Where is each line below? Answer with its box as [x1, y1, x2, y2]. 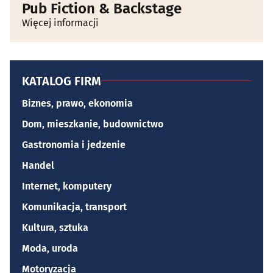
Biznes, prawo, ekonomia [22, 97, 133, 109]
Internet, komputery [22, 180, 112, 192]
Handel [22, 159, 54, 171]
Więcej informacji [22, 16, 99, 29]
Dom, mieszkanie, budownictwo [22, 118, 163, 130]
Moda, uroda [22, 242, 78, 254]
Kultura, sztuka [22, 221, 88, 233]
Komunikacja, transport [22, 200, 127, 213]
